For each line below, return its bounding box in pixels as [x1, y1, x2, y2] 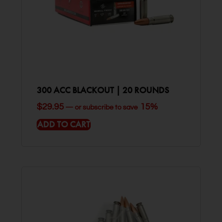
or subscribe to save [73, 104, 139, 111]
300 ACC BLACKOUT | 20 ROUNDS [37, 85, 169, 96]
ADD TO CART [37, 119, 90, 130]
